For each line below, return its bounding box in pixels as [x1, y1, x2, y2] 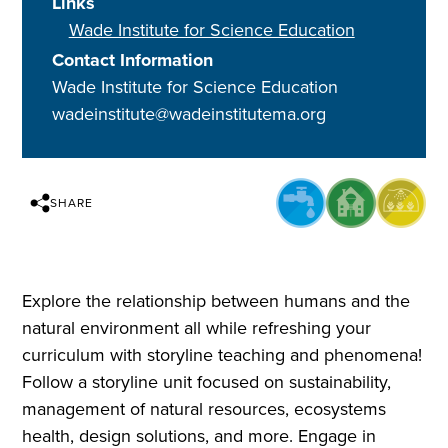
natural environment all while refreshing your [22, 315, 372, 342]
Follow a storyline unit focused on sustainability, [22, 369, 392, 396]
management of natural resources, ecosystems [22, 396, 387, 423]
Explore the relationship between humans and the [22, 288, 411, 315]
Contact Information [52, 47, 214, 74]
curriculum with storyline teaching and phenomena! [22, 342, 423, 369]
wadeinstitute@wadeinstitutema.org [52, 101, 327, 128]
